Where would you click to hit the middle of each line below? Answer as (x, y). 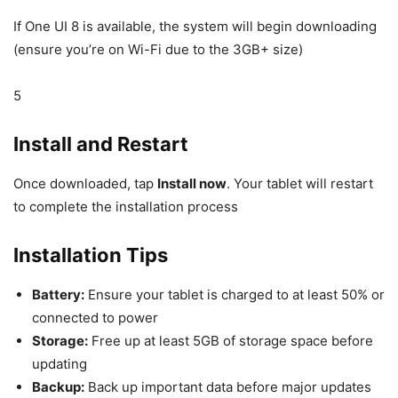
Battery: (58, 295)
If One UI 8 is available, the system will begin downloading (195, 26)
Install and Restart (101, 144)
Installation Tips (91, 255)
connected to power (95, 318)
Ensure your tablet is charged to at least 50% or (235, 295)
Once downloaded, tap (85, 183)
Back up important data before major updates (228, 387)
